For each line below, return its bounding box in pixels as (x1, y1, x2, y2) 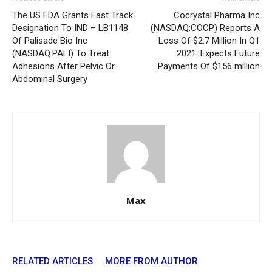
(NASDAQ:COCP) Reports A (151, 22, 260, 33)
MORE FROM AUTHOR (105, 256, 198, 267)
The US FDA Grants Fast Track (12, 10, 133, 21)
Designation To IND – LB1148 (12, 22, 128, 33)
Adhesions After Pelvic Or (12, 61, 115, 72)
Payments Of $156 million (158, 61, 260, 72)
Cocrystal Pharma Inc (174, 10, 260, 21)
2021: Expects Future (177, 48, 260, 59)
